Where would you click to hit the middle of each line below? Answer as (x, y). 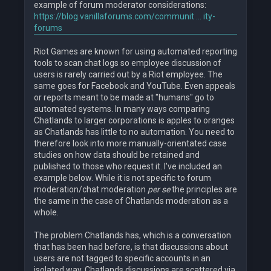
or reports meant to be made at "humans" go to (124, 98)
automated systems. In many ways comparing (122, 109)
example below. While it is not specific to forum (122, 178)
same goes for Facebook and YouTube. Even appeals (135, 86)
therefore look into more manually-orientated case (130, 144)
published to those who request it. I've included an (128, 167)
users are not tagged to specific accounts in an (122, 259)
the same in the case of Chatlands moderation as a (131, 201)
